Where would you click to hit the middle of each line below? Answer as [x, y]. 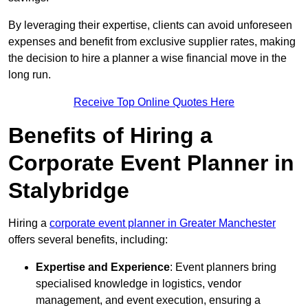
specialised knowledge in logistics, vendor [139, 284]
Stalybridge [69, 191]
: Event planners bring [223, 267]
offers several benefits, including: [88, 240]
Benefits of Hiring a [110, 136]
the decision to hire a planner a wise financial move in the [147, 58]
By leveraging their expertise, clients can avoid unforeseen [150, 25]
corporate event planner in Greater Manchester [163, 223]
